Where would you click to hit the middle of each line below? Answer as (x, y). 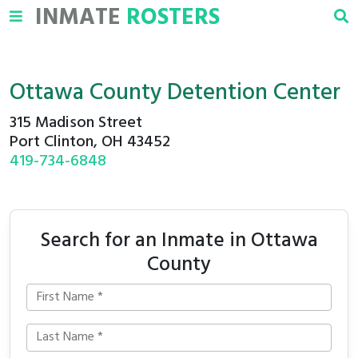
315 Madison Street (76, 123)
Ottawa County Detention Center (175, 93)
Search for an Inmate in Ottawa (179, 241)
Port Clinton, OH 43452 (90, 142)
